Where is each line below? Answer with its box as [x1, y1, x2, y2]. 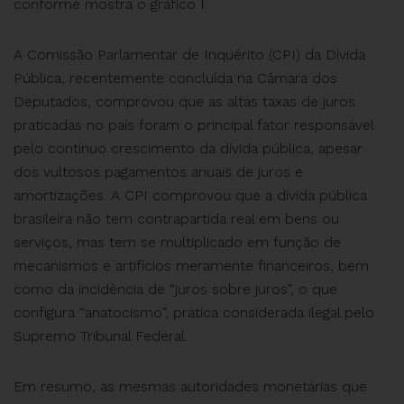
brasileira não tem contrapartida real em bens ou [14, 210, 339, 227]
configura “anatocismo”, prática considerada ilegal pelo [14, 304, 374, 321]
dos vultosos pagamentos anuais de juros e [14, 163, 303, 180]
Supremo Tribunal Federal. [14, 327, 188, 344]
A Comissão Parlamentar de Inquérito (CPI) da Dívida [14, 46, 365, 63]
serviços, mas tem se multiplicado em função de [14, 234, 341, 251]
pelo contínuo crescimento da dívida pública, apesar [14, 140, 363, 157]
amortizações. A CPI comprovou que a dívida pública [14, 187, 367, 204]
